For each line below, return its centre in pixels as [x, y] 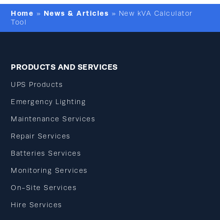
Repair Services [41, 136]
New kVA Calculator [156, 13]
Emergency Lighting [49, 102]
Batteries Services [46, 153]
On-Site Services [44, 188]
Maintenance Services [53, 119]
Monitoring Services [49, 170]
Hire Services [37, 205]
